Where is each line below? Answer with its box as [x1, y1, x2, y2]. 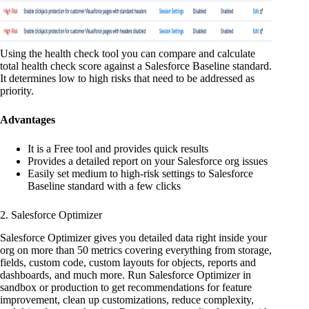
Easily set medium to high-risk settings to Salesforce [28, 168, 253, 180]
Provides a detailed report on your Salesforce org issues [28, 155, 268, 168]
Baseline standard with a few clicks [28, 180, 181, 192]
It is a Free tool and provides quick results [28, 143, 208, 155]
